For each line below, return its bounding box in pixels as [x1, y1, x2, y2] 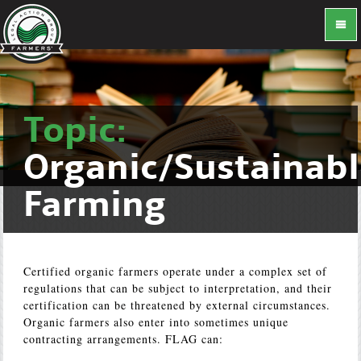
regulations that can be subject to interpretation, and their [23, 280, 333, 296]
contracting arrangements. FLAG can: [23, 331, 224, 346]
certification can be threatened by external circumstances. [23, 297, 331, 313]
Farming [23, 187, 167, 226]
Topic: [23, 113, 128, 151]
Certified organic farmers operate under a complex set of [23, 263, 328, 279]
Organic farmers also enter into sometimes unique [23, 314, 289, 330]
